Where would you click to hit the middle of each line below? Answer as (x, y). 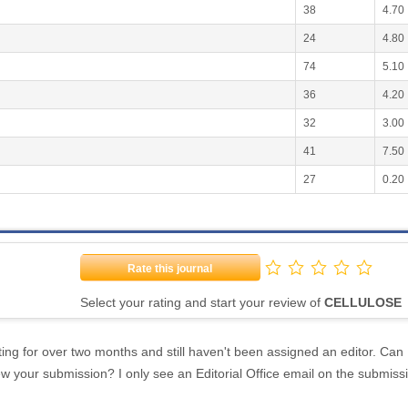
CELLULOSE (362, 302)
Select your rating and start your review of (202, 302)
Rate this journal (170, 269)
